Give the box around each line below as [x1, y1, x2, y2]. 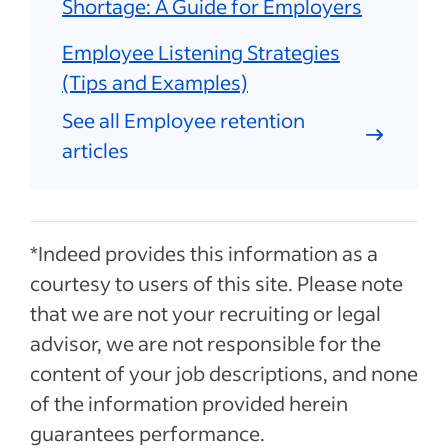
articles [62, 137, 129, 164]
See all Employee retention [62, 107, 305, 134]
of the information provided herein [30, 390, 348, 417]
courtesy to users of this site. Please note [30, 270, 403, 297]
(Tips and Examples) [62, 69, 248, 96]
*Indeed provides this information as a [30, 240, 378, 267]
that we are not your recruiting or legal [30, 300, 381, 327]
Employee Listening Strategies [62, 39, 340, 66]
